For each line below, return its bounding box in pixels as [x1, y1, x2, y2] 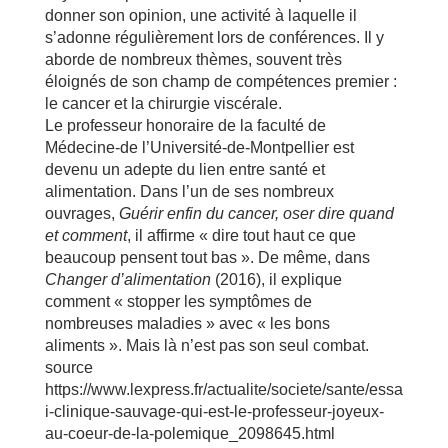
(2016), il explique [214, 270, 342, 288]
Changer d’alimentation [44, 270, 215, 288]
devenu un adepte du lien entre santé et [44, 160, 325, 178]
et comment [44, 226, 127, 244]
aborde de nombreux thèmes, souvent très [44, 50, 342, 68]
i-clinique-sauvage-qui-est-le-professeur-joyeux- [44, 402, 384, 420]
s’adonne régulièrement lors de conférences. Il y [44, 28, 384, 46]
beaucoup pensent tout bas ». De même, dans [44, 248, 370, 266]
